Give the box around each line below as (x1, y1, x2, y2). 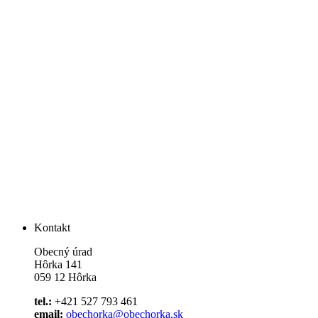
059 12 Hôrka (34, 271, 97, 284)
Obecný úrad (34, 246, 92, 258)
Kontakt (34, 221, 70, 234)
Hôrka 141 (34, 258, 82, 271)
